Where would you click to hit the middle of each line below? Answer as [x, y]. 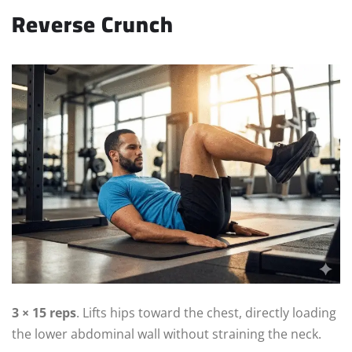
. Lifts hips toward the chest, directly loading [206, 313]
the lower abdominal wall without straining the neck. [167, 334]
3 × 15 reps [44, 313]
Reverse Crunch [93, 25]
